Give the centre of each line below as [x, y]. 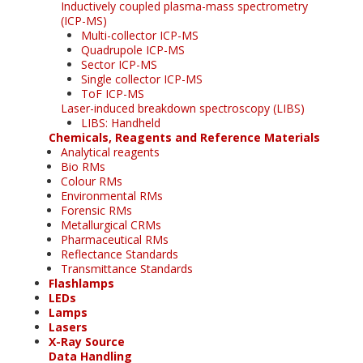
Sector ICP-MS [119, 64]
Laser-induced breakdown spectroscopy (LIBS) [183, 108]
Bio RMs [83, 166]
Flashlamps [81, 283]
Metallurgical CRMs [111, 224]
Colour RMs [92, 181]
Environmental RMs [112, 195]
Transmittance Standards [127, 268]
